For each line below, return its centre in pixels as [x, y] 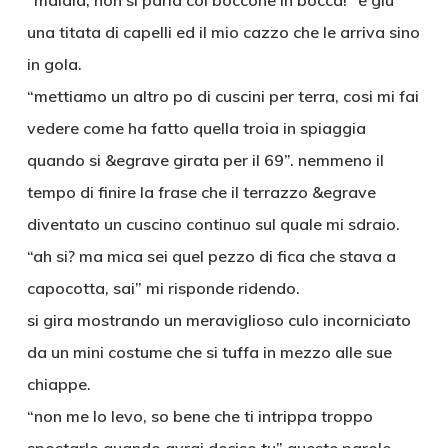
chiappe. [58, 384]
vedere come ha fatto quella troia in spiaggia [196, 128]
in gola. [54, 64]
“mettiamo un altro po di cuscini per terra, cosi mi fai [222, 96]
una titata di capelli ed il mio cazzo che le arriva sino [223, 32]
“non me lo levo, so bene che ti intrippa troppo [199, 416]
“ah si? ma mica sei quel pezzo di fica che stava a [211, 256]
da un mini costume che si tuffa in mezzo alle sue [209, 352]
